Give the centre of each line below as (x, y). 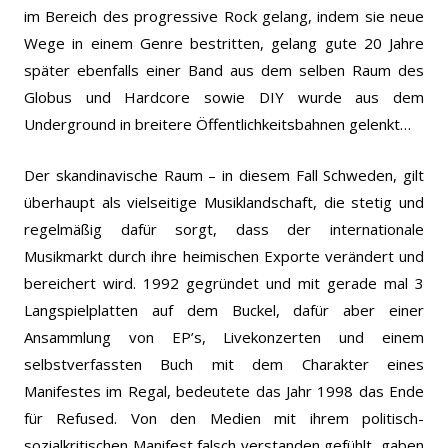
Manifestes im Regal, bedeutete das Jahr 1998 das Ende (224, 390)
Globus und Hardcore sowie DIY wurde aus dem (224, 96)
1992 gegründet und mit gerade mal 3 (283, 282)
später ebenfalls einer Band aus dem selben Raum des (224, 69)
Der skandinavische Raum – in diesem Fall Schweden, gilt (224, 174)
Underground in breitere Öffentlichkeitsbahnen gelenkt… (217, 123)
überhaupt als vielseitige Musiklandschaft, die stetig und (224, 201)
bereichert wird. (83, 282)
